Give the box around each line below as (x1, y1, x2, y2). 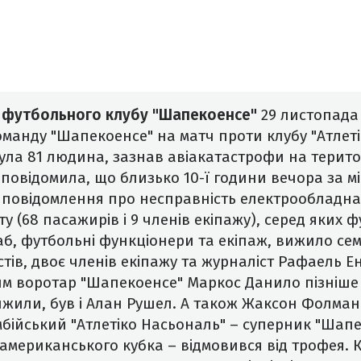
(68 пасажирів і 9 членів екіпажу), (17, 210, 264, 230)
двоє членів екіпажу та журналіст (31, 252, 278, 272)
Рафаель (278, 252, 342, 272)
